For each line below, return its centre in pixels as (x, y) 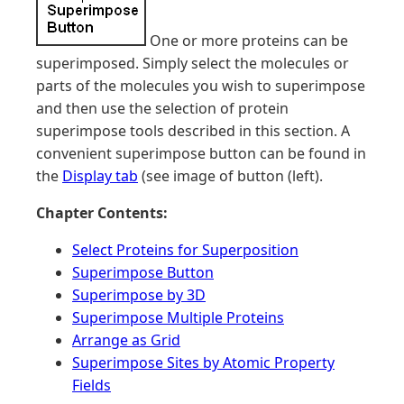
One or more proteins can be (247, 41)
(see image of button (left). (230, 176)
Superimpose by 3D (139, 295)
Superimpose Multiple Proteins (178, 317)
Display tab (100, 176)
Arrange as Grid (126, 340)
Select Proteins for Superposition (185, 250)
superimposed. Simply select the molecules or (193, 63)
